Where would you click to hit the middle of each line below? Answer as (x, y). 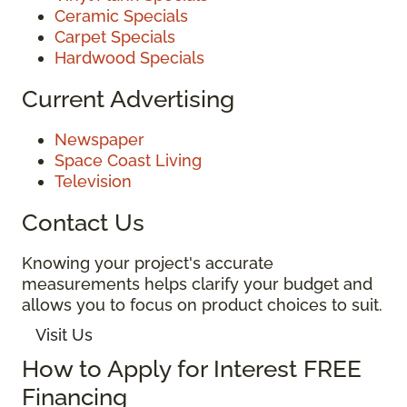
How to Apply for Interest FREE (192, 368)
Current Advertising (128, 99)
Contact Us (83, 223)
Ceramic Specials (121, 16)
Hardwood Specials (129, 58)
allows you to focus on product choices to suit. (202, 305)
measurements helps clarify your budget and (197, 284)
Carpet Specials (115, 37)
